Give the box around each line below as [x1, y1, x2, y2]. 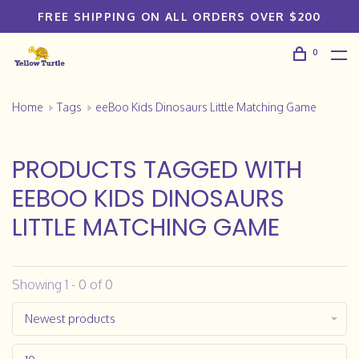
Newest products [25, 311, 115, 326]
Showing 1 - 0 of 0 [12, 276, 113, 292]
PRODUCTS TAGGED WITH [12, 153, 302, 187]
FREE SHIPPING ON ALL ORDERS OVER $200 [38, 10, 321, 23]
